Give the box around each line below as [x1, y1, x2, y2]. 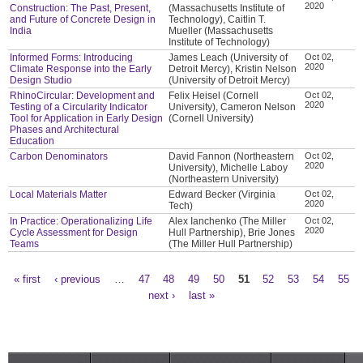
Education [10, 135, 55, 147]
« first [14, 272, 41, 285]
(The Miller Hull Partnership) [169, 237, 293, 250]
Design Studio [10, 74, 73, 86]
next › [148, 288, 176, 301]
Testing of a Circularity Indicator [10, 100, 148, 113]
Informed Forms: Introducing [10, 51, 134, 63]
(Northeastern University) [169, 173, 280, 185]
